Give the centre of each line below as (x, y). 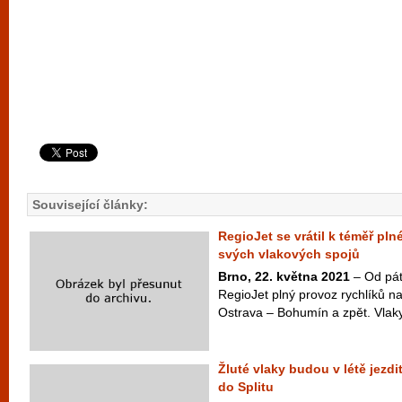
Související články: (90, 205)
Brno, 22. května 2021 (284, 276)
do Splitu (246, 387)
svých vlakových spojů (289, 254)
